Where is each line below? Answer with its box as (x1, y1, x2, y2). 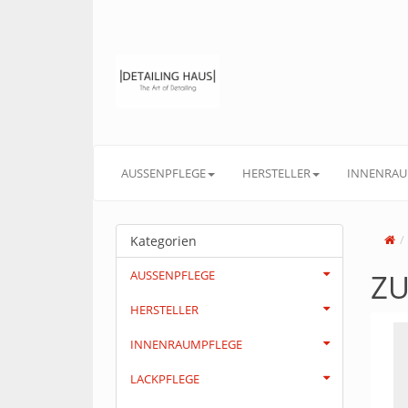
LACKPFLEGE (130, 371, 199, 387)
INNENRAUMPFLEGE (130, 336, 242, 352)
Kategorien (130, 232, 197, 250)
